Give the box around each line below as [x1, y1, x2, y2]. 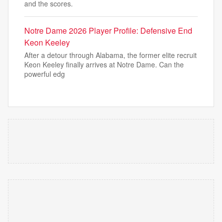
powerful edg [24, 69, 65, 79]
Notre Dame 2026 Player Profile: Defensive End [24, 25, 192, 36]
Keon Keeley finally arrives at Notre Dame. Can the [24, 59, 184, 69]
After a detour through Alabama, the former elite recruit [24, 50, 197, 60]
